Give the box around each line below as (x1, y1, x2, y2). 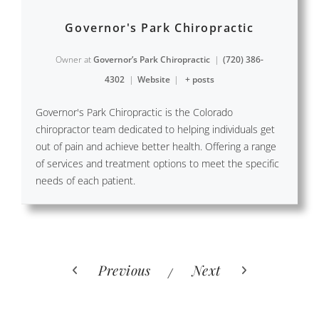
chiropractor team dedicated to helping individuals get (36, 122, 275, 137)
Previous (98, 261, 151, 280)
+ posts (184, 73, 214, 86)
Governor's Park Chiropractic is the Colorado (36, 105, 233, 120)
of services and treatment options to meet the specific (36, 157, 279, 171)
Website (137, 73, 170, 86)
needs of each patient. (36, 174, 135, 188)
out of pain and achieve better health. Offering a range (36, 140, 276, 154)
